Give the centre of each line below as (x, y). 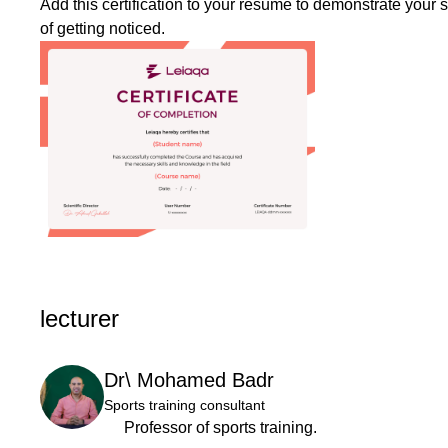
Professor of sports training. (220, 428)
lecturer (79, 319)
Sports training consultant (184, 405)
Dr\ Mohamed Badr (189, 380)
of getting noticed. (102, 28)
